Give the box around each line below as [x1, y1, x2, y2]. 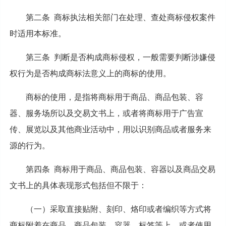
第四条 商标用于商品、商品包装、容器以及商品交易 [25, 164, 215, 174]
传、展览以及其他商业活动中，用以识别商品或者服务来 [9, 125, 211, 134]
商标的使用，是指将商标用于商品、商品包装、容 [25, 92, 203, 101]
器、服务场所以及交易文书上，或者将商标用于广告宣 [9, 108, 203, 118]
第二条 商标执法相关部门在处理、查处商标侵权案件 [25, 13, 215, 22]
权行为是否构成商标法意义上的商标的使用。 [9, 69, 171, 78]
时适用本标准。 [9, 29, 66, 38]
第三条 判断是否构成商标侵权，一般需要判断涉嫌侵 [25, 52, 215, 62]
